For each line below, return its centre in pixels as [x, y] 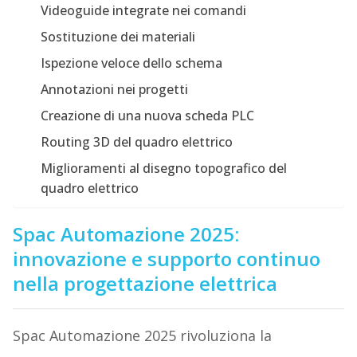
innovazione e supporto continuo [166, 259]
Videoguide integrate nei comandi [143, 11]
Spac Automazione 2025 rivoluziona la [142, 336]
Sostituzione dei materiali [118, 37]
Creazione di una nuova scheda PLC [147, 116]
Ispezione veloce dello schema [131, 63]
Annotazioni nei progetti [114, 90]
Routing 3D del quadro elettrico [136, 142]
